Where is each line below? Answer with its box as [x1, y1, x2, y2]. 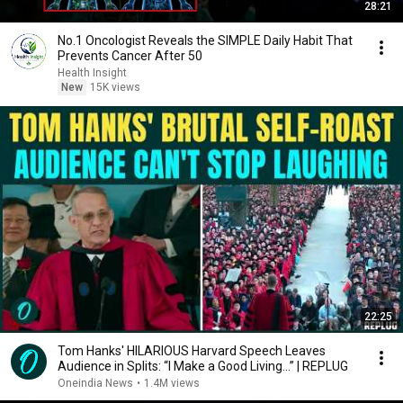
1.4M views [144, 377, 200, 390]
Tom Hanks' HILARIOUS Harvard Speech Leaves [58, 344, 326, 358]
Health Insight [58, 67, 127, 79]
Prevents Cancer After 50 [58, 49, 202, 63]
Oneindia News [58, 377, 133, 390]
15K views [90, 81, 140, 94]
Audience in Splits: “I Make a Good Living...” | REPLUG [58, 359, 348, 373]
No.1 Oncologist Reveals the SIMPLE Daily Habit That [58, 33, 353, 48]
